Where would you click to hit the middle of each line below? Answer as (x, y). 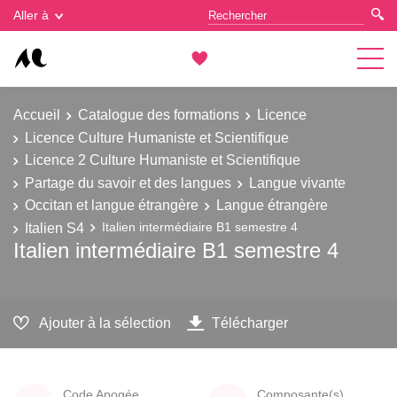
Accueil (37, 114)
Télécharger (250, 323)
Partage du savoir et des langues (128, 182)
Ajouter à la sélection (105, 323)
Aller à (31, 15)
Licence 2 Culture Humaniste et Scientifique (163, 160)
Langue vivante (297, 182)
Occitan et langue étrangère (112, 205)
